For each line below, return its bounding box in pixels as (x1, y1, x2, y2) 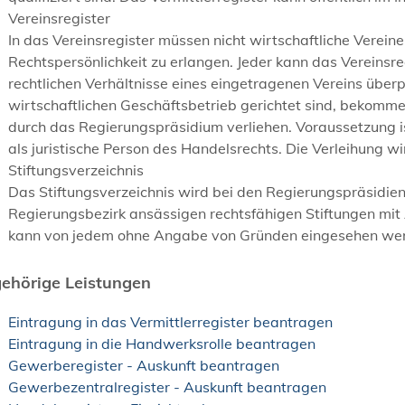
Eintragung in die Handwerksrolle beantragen (8, 334, 316, 353)
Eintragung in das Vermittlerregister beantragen (8, 312, 333, 331)
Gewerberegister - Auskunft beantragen (8, 355, 279, 374)
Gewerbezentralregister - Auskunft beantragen (8, 377, 326, 396)
